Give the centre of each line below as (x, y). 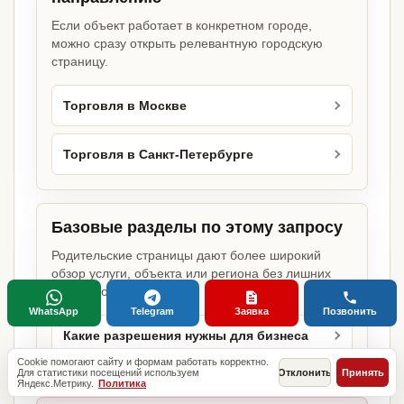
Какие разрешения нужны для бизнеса (186, 335)
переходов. (85, 292)
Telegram (153, 311)
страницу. (80, 62)
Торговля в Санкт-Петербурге (158, 154)
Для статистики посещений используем (108, 372)
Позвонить (350, 311)
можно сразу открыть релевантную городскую (187, 44)
